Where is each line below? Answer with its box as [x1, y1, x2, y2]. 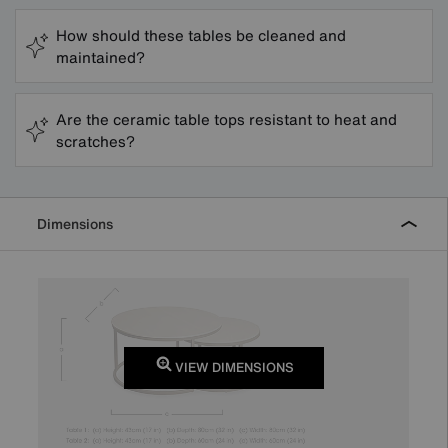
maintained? [56, 45, 145, 68]
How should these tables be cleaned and [56, 23, 346, 46]
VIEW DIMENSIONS [171, 358, 294, 378]
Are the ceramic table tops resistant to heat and [56, 107, 397, 130]
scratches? [56, 129, 135, 152]
